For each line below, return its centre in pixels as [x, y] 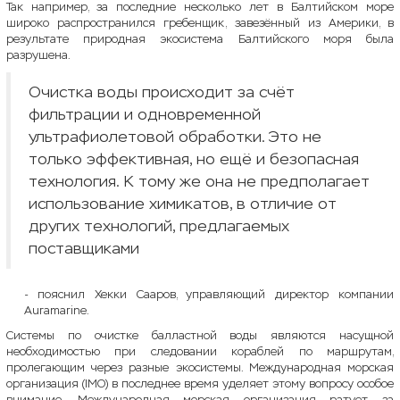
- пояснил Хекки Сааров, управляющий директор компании [209, 294]
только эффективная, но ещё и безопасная [194, 159]
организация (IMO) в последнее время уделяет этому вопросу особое [200, 383]
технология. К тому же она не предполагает [199, 181]
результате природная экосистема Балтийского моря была [200, 39]
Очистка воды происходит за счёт [162, 92]
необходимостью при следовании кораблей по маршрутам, [200, 351]
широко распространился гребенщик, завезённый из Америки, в [200, 23]
